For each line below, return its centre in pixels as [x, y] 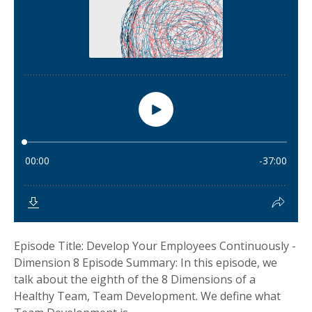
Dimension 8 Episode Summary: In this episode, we [146, 263]
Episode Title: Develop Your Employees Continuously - [155, 246]
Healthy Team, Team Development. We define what [147, 296]
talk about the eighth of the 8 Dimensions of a [135, 279]
